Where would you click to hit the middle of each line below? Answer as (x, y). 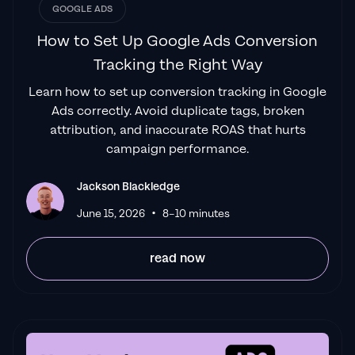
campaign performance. (177, 150)
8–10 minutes (196, 214)
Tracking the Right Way (177, 65)
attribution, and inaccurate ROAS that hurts (177, 131)
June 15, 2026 (111, 214)
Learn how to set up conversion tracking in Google (177, 93)
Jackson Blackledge (128, 187)
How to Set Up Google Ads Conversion (177, 42)
